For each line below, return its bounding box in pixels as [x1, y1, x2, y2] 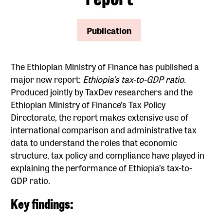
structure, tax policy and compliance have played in [11, 148, 205, 161]
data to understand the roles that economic [11, 135, 178, 148]
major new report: [11, 72, 83, 85]
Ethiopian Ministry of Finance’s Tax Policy [11, 97, 166, 110]
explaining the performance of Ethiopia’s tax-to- [11, 161, 193, 174]
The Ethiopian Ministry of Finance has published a [11, 59, 200, 73]
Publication [87, 23, 131, 36]
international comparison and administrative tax [11, 123, 197, 136]
